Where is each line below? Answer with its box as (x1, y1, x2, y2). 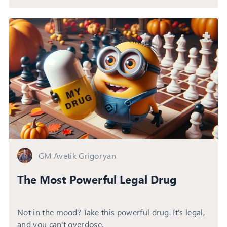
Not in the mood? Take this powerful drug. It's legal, (17, 206, 205, 217)
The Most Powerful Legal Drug (17, 171, 177, 187)
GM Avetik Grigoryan (39, 149, 117, 161)
